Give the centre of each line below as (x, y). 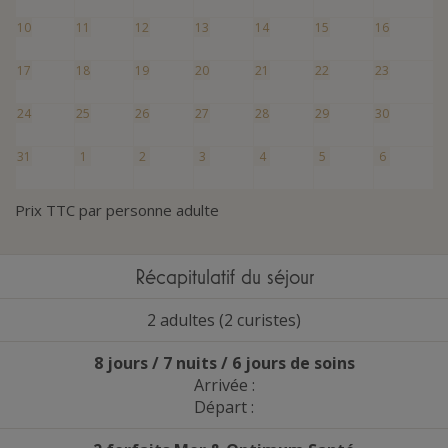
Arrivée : (224, 384)
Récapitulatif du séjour (224, 276)
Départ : (224, 406)
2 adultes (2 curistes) (224, 319)
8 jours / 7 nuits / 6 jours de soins (224, 362)
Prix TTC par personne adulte (117, 209)
